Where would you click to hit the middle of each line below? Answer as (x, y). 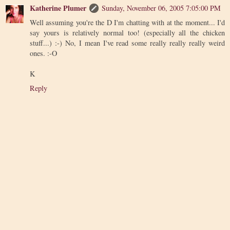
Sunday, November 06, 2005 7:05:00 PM (161, 8)
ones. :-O (43, 53)
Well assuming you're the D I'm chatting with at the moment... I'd (127, 22)
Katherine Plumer (58, 8)
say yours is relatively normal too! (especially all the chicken (127, 32)
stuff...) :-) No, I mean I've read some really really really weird (127, 43)
